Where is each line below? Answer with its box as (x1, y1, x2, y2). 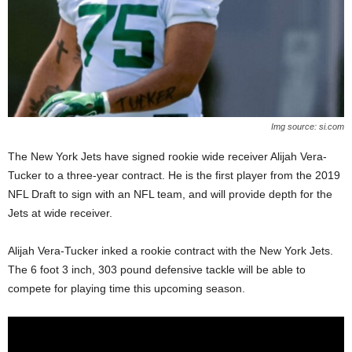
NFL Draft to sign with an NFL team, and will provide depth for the (8, 188, 332, 200)
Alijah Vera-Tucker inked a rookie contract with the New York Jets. (8, 244, 333, 257)
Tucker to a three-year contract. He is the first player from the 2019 (8, 169, 340, 181)
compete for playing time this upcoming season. (8, 282, 245, 295)
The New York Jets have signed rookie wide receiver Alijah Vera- (8, 150, 327, 163)
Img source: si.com (271, 122, 344, 131)
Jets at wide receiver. (8, 207, 112, 219)
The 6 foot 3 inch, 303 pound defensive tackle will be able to (8, 263, 306, 276)
